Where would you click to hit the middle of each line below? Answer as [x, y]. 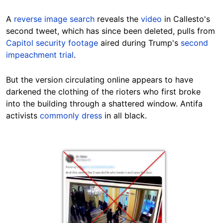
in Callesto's [186, 19]
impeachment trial [40, 55]
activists [23, 116]
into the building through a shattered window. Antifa [104, 104]
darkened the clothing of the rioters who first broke [103, 92]
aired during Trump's [139, 43]
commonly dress [71, 116]
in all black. [124, 116]
